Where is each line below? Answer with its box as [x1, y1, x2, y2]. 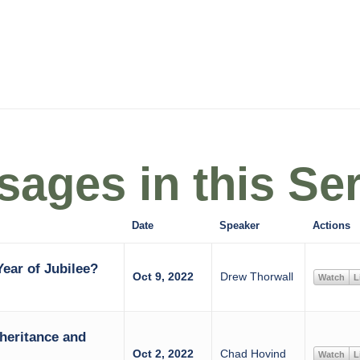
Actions [312, 219, 350, 231]
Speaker [219, 219, 260, 231]
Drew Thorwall [219, 270, 293, 283]
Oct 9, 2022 [132, 270, 194, 283]
